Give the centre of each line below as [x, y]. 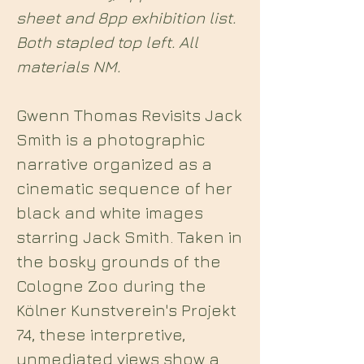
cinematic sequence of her [124, 188]
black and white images [110, 212]
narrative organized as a [114, 164]
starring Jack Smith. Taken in [129, 237]
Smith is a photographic [111, 139]
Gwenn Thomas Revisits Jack [129, 115]
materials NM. [68, 66]
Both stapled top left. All [107, 42]
